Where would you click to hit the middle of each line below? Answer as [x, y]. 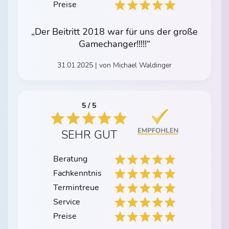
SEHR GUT [89, 135]
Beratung [70, 159]
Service [67, 202]
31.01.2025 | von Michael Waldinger [114, 65]
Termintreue [76, 188]
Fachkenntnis [77, 174]
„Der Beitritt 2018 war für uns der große [114, 32]
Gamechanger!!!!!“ [114, 44]
